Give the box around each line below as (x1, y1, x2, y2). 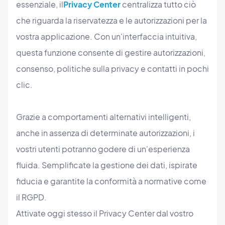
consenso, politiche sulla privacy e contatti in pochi (16, 63, 209, 74)
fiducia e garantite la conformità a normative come (16, 176, 206, 187)
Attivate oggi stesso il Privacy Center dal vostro (16, 208, 193, 219)
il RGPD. (16, 192, 47, 203)
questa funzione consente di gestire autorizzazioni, (16, 47, 205, 58)
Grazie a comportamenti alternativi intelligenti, (16, 111, 191, 123)
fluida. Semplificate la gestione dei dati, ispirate (16, 160, 197, 171)
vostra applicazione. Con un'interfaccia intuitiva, (16, 31, 197, 42)
